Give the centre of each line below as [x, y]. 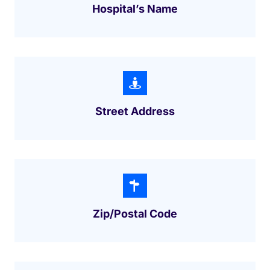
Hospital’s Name [135, 9]
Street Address [135, 111]
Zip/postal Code [135, 214]
